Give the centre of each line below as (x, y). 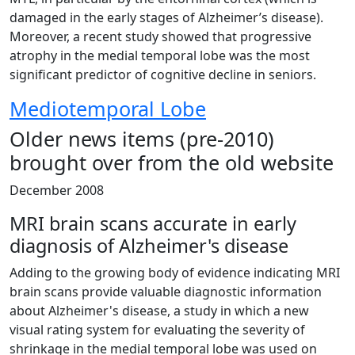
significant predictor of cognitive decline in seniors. (163, 74)
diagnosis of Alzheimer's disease (149, 246)
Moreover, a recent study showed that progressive (160, 36)
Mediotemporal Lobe (108, 109)
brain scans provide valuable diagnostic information (166, 292)
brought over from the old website (172, 162)
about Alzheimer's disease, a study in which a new (159, 311)
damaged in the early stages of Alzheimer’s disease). (166, 17)
